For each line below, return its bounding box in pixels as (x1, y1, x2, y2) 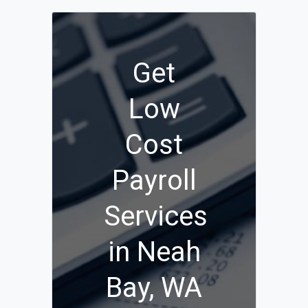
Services (104, 200, 208, 233)
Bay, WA (106, 272, 202, 305)
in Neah (107, 236, 201, 269)
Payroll (111, 164, 197, 197)
